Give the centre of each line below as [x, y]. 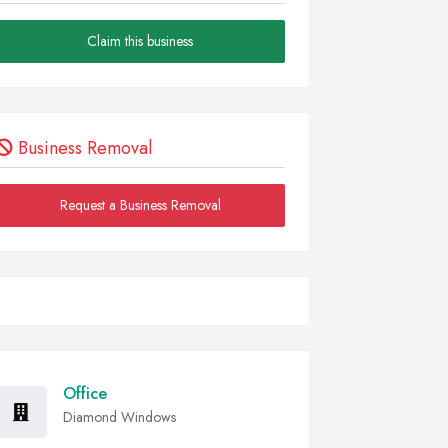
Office [85, 393]
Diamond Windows [119, 417]
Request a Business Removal [140, 205]
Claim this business [140, 41]
